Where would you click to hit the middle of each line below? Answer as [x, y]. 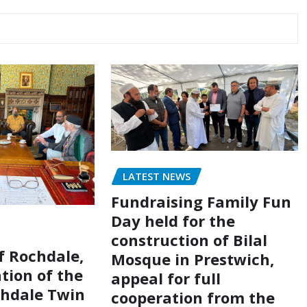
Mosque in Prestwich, [192, 259]
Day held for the [173, 220]
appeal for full [165, 278]
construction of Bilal [189, 240]
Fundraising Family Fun [201, 201]
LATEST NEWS [156, 176]
